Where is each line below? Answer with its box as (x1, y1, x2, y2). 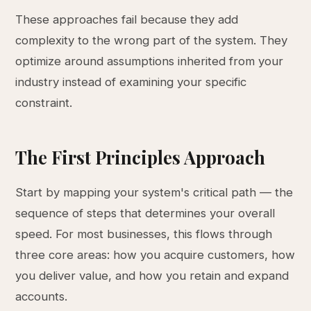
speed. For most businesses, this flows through (15, 227, 273, 241)
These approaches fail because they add (15, 12, 239, 26)
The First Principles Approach (15, 145, 266, 169)
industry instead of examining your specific (15, 75, 247, 89)
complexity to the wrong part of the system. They (15, 33, 288, 47)
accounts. (15, 289, 68, 303)
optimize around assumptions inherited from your (15, 54, 284, 68)
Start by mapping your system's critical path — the (15, 185, 294, 199)
